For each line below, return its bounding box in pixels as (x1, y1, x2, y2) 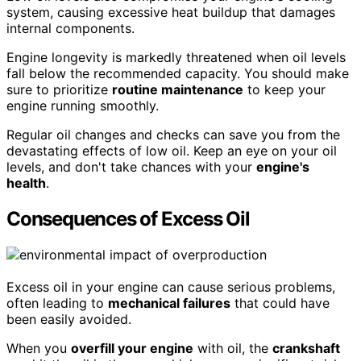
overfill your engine (71, 339, 193, 356)
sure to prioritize (6, 81, 112, 98)
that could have (230, 294, 330, 311)
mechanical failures (108, 294, 230, 311)
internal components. (6, 19, 135, 36)
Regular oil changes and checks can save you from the (6, 126, 340, 143)
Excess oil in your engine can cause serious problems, (6, 278, 335, 295)
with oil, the (193, 339, 272, 356)
